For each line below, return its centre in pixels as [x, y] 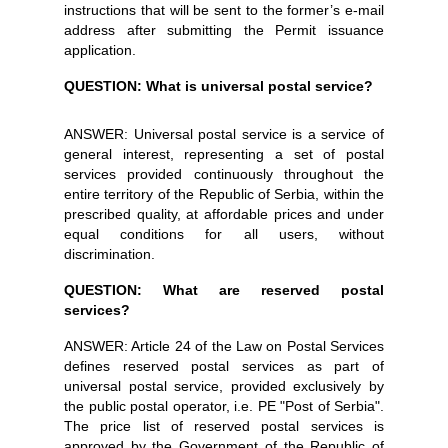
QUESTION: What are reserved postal [224, 290]
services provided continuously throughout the [224, 174]
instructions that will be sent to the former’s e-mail [224, 10]
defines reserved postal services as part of [224, 366]
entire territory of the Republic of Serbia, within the [224, 194]
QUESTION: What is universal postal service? [218, 86]
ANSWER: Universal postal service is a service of [224, 134]
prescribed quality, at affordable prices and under [224, 214]
